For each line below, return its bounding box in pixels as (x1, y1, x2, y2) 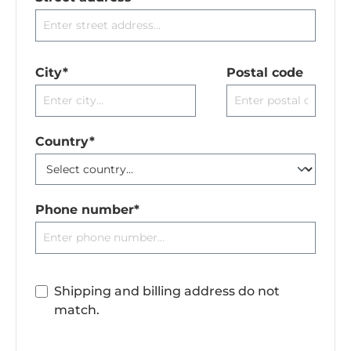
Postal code (226, 65, 303, 81)
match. (54, 302, 100, 318)
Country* (35, 134, 95, 150)
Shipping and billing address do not (54, 284, 280, 299)
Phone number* (35, 202, 139, 218)
